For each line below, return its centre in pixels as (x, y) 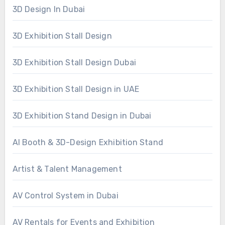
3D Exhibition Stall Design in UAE (76, 89)
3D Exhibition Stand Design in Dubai (82, 116)
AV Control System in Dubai (65, 195)
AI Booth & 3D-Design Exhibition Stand (88, 142)
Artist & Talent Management (67, 169)
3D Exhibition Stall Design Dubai (74, 62)
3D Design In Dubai (49, 9)
